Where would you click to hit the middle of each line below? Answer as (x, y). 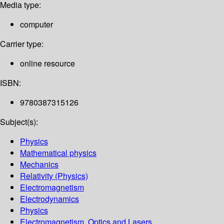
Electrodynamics (49, 199)
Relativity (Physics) (54, 176)
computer (36, 24)
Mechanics (39, 164)
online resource (47, 63)
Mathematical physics (58, 153)
